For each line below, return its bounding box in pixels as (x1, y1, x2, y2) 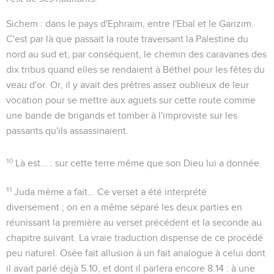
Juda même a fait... (14, 187, 95, 197)
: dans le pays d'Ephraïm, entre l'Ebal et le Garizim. (38, 18, 254, 29)
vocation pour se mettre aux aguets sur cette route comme (6, 95, 256, 105)
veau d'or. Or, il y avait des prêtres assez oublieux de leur (6, 80, 249, 90)
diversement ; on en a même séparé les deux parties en (6, 202, 242, 212)
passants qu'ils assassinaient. (6, 125, 128, 136)
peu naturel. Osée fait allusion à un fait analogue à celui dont (6, 248, 265, 258)
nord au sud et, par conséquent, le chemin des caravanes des (6, 49, 267, 59)
